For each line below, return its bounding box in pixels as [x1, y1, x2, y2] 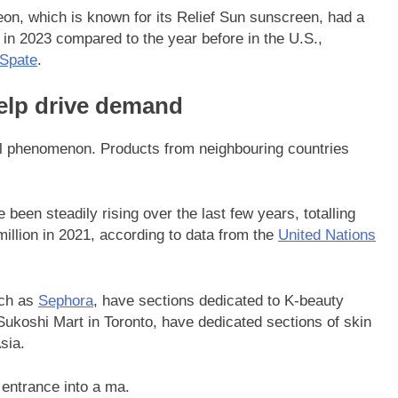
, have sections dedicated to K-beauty [93, 291, 344, 309]
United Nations [278, 227, 376, 244]
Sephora [38, 291, 93, 309]
